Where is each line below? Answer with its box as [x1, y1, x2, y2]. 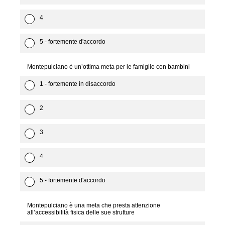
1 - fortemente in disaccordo [40, 80, 116, 87]
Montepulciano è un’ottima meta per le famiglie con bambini [27, 63, 190, 70]
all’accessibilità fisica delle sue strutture [27, 209, 135, 216]
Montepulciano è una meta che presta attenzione [27, 202, 160, 209]
